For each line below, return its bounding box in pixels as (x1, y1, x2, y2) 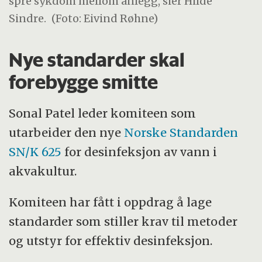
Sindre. (9, 12, 47, 26)
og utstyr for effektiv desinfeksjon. (9, 233, 213, 249)
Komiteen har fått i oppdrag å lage (9, 195, 212, 210)
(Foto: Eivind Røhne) (51, 12, 158, 26)
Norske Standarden (124, 125, 239, 140)
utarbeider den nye (9, 125, 125, 140)
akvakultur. (9, 164, 80, 179)
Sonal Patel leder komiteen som (9, 106, 196, 121)
